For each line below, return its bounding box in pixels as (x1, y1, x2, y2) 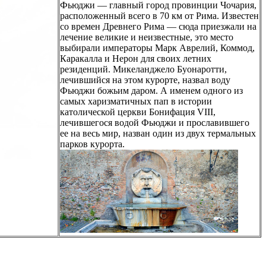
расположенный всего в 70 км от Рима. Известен (60, 10, 259, 21)
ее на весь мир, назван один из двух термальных (60, 128, 256, 138)
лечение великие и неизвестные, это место (60, 31, 233, 42)
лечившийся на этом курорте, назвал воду (60, 74, 230, 85)
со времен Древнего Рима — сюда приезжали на (60, 21, 256, 31)
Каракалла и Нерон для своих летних (60, 53, 211, 64)
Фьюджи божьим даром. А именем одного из (60, 85, 243, 96)
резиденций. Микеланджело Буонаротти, (60, 64, 227, 74)
